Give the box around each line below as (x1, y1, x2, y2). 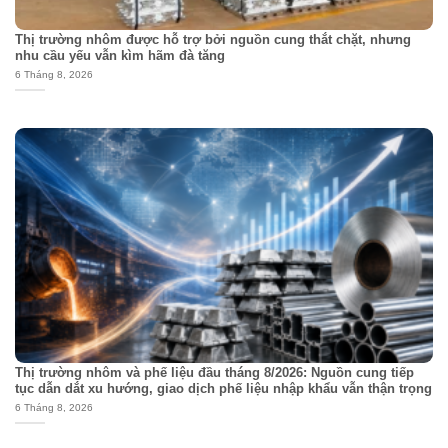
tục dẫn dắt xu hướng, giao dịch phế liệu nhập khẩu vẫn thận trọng (14, 381, 432, 397)
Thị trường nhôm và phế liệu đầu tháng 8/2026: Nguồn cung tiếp (14, 365, 414, 381)
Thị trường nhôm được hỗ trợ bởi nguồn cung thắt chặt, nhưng (14, 32, 411, 48)
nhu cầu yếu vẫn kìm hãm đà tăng (14, 48, 225, 64)
